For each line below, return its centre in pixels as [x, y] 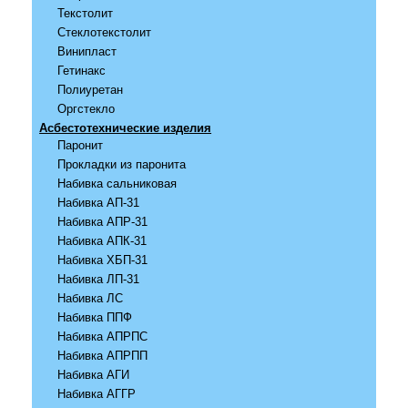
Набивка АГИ [94, 374]
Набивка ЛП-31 [99, 279]
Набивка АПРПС [103, 336]
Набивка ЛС [91, 298]
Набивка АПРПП [103, 355]
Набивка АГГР [97, 393]
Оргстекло [87, 108]
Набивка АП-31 [99, 202]
